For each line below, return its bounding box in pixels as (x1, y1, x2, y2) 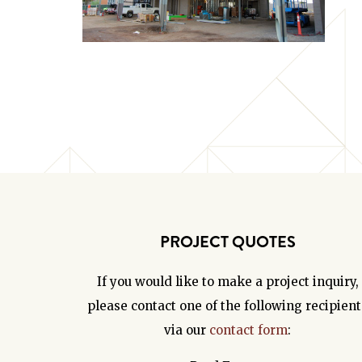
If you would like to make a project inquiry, (96, 273, 359, 289)
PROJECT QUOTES (159, 230, 296, 252)
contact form (209, 322, 288, 338)
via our (164, 322, 209, 338)
